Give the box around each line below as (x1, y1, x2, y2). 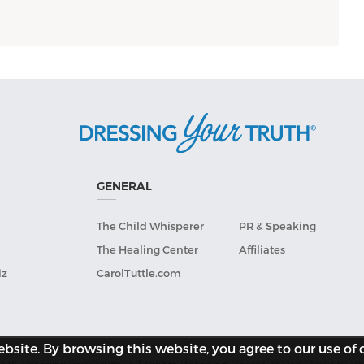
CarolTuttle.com (97, 266, 182, 280)
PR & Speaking (239, 219, 317, 233)
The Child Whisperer (97, 219, 205, 233)
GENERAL (97, 179, 153, 194)
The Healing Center (97, 243, 199, 257)
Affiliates (239, 243, 286, 257)
